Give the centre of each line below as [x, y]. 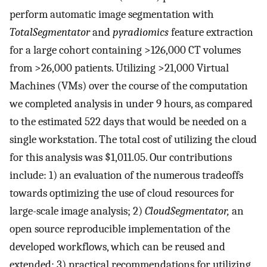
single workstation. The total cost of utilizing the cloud [133, 140]
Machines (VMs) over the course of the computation [129, 86]
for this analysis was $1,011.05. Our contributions [121, 158]
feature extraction [211, 32]
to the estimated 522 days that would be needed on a [128, 122]
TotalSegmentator [50, 32]
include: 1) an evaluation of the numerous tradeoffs [126, 176]
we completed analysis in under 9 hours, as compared [131, 104]
